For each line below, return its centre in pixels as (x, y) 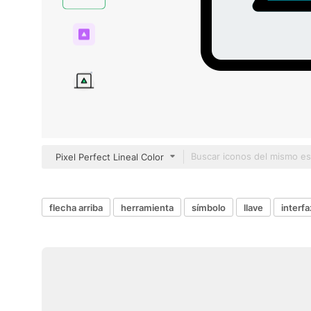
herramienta (147, 207)
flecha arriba (76, 207)
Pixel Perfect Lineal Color (110, 157)
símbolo (209, 207)
